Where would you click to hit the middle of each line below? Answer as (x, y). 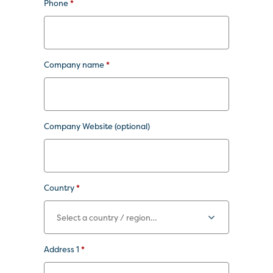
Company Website (79, 126)
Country (60, 188)
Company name (75, 65)
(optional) (132, 126)
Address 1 (62, 249)
